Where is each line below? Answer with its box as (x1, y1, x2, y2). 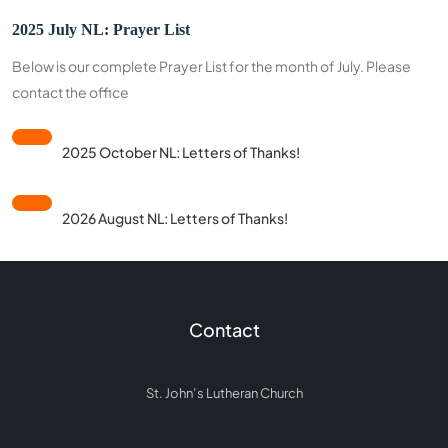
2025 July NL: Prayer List (12, 21, 190, 38)
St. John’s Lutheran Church (145, 385, 303, 401)
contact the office (12, 83, 129, 101)
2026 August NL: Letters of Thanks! (62, 209, 288, 227)
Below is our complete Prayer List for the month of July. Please (12, 57, 411, 75)
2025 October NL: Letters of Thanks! (62, 143, 300, 161)
